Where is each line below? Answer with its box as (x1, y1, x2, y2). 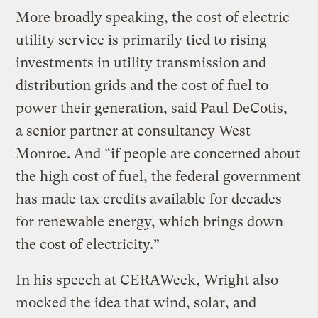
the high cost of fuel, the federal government (16, 168, 302, 185)
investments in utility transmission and (16, 54, 267, 71)
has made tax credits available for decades (16, 190, 283, 207)
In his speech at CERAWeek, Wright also (16, 271, 279, 288)
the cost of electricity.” (16, 236, 160, 253)
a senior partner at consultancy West (16, 122, 251, 139)
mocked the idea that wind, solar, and (16, 294, 257, 311)
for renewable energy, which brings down (16, 213, 284, 230)
